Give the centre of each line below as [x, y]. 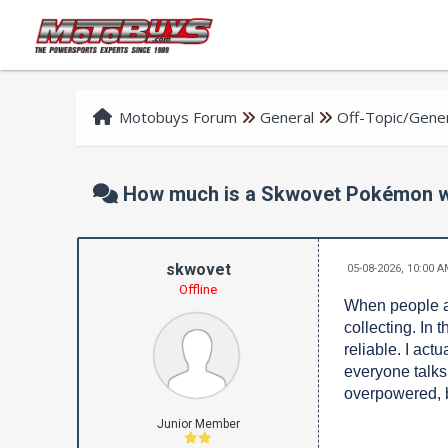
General [287, 117]
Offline [198, 289]
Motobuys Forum [178, 117]
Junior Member [198, 424]
